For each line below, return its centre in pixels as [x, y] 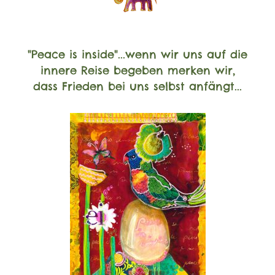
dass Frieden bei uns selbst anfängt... [137, 87]
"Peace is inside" [73, 55]
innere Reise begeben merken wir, [137, 71]
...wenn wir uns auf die [183, 55]
